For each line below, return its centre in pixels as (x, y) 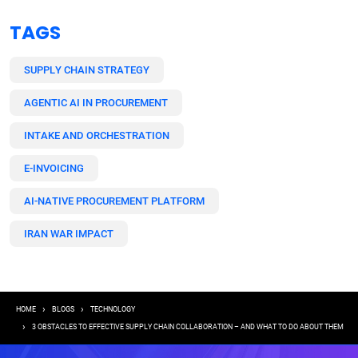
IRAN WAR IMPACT (69, 233)
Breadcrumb (80, 311)
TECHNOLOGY (113, 309)
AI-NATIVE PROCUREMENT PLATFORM (114, 201)
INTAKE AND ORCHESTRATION (97, 135)
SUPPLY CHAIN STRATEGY (87, 70)
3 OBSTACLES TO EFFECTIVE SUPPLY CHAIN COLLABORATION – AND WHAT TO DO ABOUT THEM (188, 326)
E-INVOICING (54, 168)
